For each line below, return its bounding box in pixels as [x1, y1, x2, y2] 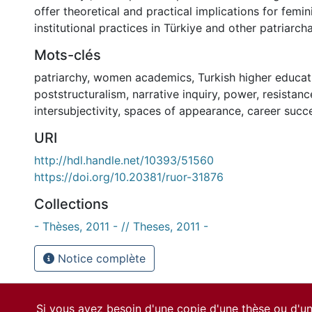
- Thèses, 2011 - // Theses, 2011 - [34, 219, 208, 233]
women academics [93, 70, 192, 84]
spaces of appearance [124, 104, 241, 118]
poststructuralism [34, 87, 126, 101]
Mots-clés [34, 47, 101, 63]
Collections [34, 196, 109, 212]
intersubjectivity [34, 104, 118, 118]
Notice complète [54, 251, 146, 265]
